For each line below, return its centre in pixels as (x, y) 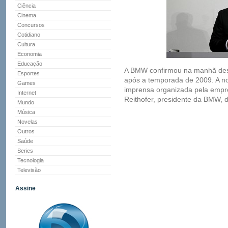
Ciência (26, 6)
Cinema (27, 15)
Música (26, 112)
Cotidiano (29, 35)
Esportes (28, 73)
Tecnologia (31, 160)
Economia (30, 54)
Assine (25, 188)
